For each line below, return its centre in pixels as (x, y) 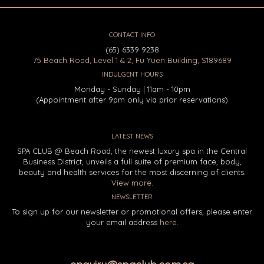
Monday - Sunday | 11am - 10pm (132, 89)
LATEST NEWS (132, 136)
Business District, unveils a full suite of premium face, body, (132, 161)
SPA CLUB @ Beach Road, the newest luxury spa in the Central (132, 151)
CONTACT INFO (132, 34)
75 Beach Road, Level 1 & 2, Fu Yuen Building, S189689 (132, 60)
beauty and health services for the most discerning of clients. (132, 172)
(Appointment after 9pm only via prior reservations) (132, 99)
